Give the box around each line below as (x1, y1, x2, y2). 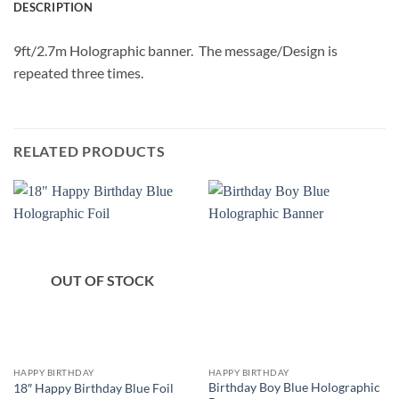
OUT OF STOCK (50, 272, 154, 289)
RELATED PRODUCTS (13, 142, 166, 160)
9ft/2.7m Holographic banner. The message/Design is (13, 41, 338, 59)
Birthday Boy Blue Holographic (208, 379, 380, 395)
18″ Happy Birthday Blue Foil (12, 380, 174, 395)
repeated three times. (13, 63, 143, 81)
